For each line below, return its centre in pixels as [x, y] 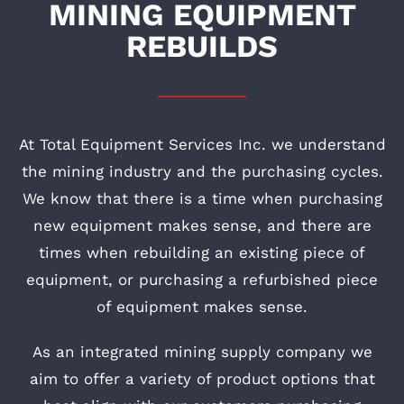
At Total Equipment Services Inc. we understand [202, 145]
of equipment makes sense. [202, 307]
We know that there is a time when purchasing [202, 199]
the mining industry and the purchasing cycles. [202, 172]
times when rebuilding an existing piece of [202, 253]
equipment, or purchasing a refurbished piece [202, 280]
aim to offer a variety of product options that [202, 379]
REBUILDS [202, 46]
